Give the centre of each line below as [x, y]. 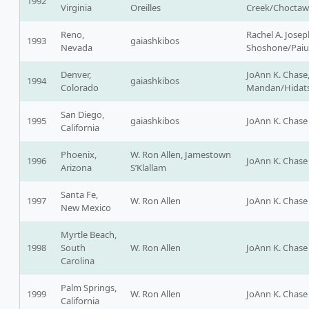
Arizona [76, 168]
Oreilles [146, 8]
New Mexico [86, 208]
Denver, [76, 75]
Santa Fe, [79, 195]
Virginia [76, 8]
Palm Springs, [89, 288]
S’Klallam [148, 168]
